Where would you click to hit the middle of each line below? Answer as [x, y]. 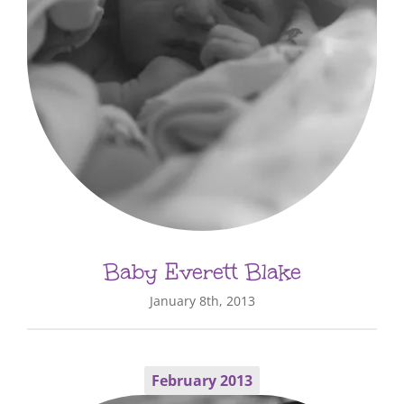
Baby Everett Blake [202, 272]
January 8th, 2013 [202, 301]
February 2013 [202, 380]
